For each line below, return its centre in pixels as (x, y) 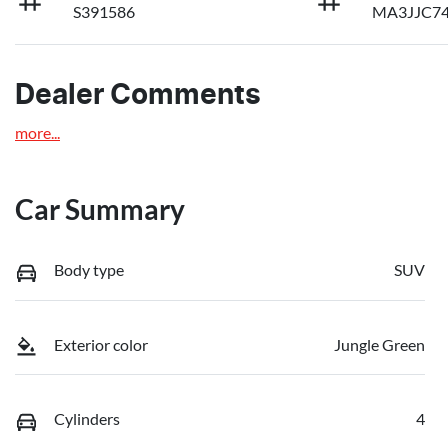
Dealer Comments (138, 96)
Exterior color (101, 344)
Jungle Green (379, 344)
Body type (89, 270)
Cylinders (87, 419)
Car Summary (100, 209)
